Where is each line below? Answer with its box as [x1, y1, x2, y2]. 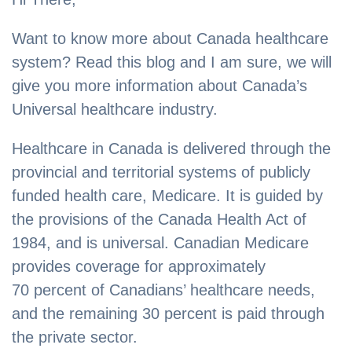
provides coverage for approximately [12, 258, 266, 276]
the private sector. [12, 328, 137, 346]
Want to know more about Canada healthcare [12, 30, 328, 48]
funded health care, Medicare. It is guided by [12, 187, 323, 205]
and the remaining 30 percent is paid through [12, 305, 324, 323]
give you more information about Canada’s [12, 77, 307, 95]
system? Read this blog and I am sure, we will [12, 53, 332, 71]
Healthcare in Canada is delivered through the [12, 140, 331, 158]
